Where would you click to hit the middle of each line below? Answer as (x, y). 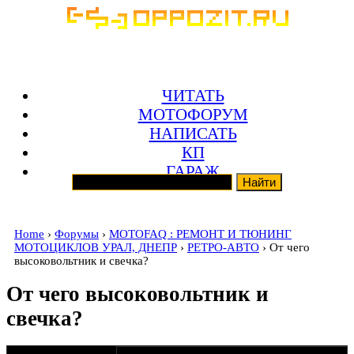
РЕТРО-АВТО (223, 247)
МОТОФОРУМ (193, 114)
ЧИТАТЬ (193, 95)
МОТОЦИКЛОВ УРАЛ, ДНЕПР (96, 247)
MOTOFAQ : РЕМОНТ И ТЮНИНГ (200, 234)
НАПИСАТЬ (193, 133)
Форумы (77, 234)
